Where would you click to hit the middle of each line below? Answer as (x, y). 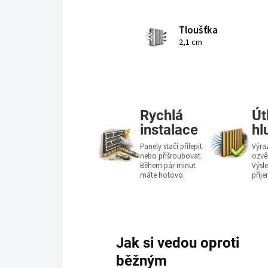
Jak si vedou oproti (178, 243)
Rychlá (162, 115)
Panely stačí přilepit (171, 146)
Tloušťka (198, 31)
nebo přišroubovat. (171, 156)
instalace (169, 130)
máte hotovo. (163, 175)
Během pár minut (168, 165)
